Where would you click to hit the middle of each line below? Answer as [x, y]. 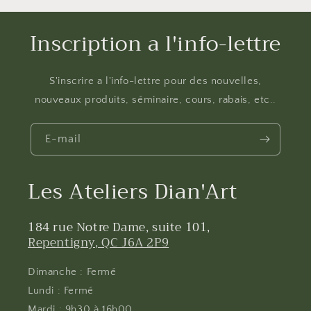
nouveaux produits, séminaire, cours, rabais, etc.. [155, 100]
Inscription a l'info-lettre [155, 44]
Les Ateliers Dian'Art [133, 192]
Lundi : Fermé [61, 290]
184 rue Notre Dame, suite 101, [119, 227]
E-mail [63, 139]
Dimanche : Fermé [72, 271]
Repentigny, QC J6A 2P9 [99, 242]
